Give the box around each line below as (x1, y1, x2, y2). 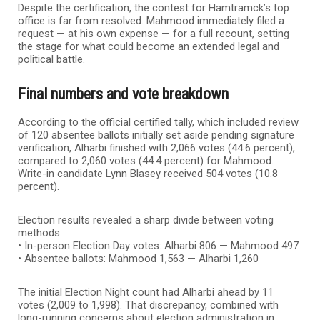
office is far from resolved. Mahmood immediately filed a (18, 14, 284, 27)
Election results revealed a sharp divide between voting (18, 213, 274, 226)
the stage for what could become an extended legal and (18, 39, 279, 53)
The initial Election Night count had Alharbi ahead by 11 (18, 285, 274, 299)
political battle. (18, 52, 85, 66)
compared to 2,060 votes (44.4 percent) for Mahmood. (18, 154, 274, 167)
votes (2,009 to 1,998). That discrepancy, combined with (18, 298, 279, 311)
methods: (18, 226, 62, 239)
